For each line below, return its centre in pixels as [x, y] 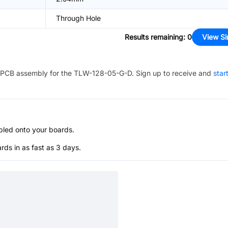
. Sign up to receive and [172, 73]
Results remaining [154, 37]
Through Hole [78, 18]
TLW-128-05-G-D [103, 73]
